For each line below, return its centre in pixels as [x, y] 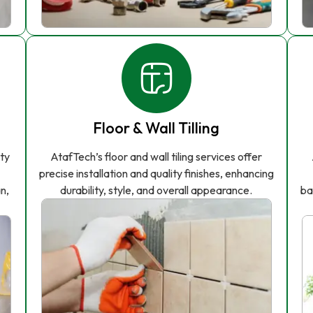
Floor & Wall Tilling [156, 128]
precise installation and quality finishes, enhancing [156, 174]
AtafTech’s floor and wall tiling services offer [156, 157]
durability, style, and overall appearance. [156, 190]
